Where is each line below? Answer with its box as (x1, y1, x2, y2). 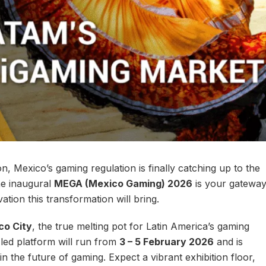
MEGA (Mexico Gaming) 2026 (53, 177, 192, 189)
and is (213, 236, 243, 248)
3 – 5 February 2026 (119, 236, 214, 248)
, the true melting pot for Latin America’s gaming (31, 220, 249, 233)
